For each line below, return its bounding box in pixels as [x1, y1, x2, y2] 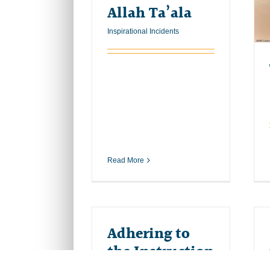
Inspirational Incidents [107, 27, 179, 36]
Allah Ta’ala [107, 1, 192, 25]
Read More [107, 155, 144, 165]
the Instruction [107, 240, 214, 264]
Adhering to [107, 222, 190, 246]
